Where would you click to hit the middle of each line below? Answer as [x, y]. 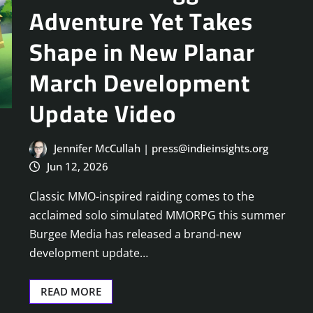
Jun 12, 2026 [77, 166]
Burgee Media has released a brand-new [135, 234]
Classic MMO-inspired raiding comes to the [142, 196]
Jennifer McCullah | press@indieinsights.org [161, 148]
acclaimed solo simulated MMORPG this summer [158, 215]
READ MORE [71, 291]
